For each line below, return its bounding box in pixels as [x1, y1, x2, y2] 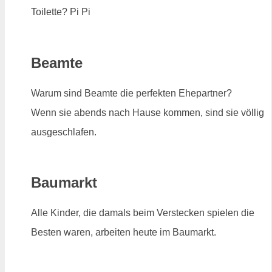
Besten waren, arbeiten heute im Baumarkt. [31, 227, 216, 238]
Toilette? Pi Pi [31, 6, 90, 17]
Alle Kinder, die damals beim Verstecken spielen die [31, 208, 254, 219]
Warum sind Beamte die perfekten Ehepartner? [31, 87, 232, 98]
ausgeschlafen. [31, 126, 97, 137]
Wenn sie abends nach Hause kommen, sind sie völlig [31, 107, 264, 118]
